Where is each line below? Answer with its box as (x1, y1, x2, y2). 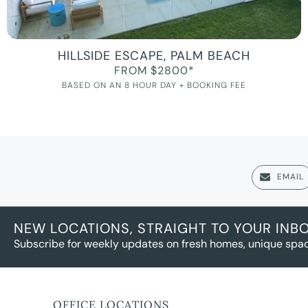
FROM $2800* (113, 63, 195, 78)
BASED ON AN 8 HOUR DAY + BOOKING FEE (62, 79, 246, 91)
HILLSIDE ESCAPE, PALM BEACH (58, 47, 250, 64)
